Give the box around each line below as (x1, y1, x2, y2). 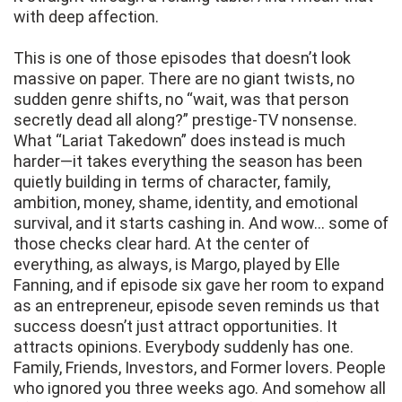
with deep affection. (13, 7, 159, 27)
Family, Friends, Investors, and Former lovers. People (13, 358, 386, 378)
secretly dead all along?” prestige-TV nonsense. (13, 110, 357, 130)
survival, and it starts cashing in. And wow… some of (13, 214, 389, 233)
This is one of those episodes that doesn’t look (13, 48, 351, 68)
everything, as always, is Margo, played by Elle (13, 255, 340, 275)
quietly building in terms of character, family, (13, 172, 330, 192)
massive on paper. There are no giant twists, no (13, 69, 354, 89)
